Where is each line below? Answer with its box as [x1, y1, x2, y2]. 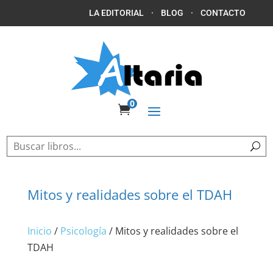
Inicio [27, 224, 52, 238]
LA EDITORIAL [89, 8, 144, 18]
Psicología [60, 224, 107, 238]
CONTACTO [200, 8, 246, 18]
